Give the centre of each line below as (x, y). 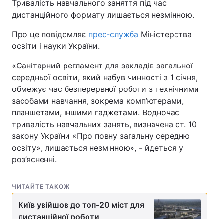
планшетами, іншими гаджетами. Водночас (96, 112)
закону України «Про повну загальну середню (101, 136)
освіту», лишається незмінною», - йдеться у (98, 147)
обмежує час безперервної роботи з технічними (105, 89)
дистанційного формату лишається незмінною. (103, 14)
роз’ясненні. (34, 159)
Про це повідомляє (50, 34)
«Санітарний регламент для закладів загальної (102, 65)
